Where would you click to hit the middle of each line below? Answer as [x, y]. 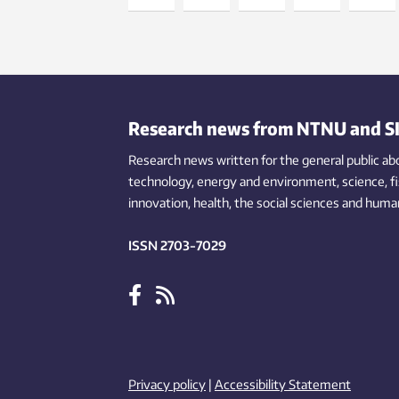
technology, [161, 182]
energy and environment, [268, 182]
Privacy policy [167, 385]
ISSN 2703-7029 [177, 246]
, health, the [221, 203]
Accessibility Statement [283, 385]
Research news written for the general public [254, 160]
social [272, 203]
